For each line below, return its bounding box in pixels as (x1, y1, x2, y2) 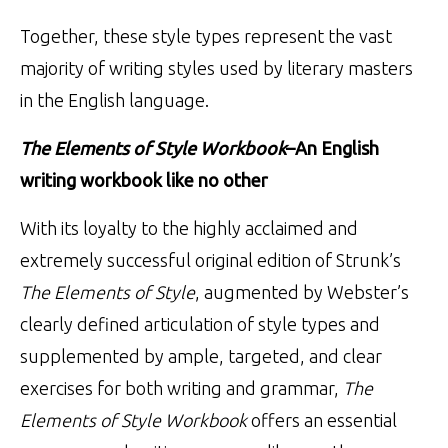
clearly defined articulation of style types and (20, 313, 380, 334)
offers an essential (251, 409, 397, 430)
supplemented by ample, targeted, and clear (20, 345, 382, 366)
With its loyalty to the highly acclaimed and (20, 217, 358, 238)
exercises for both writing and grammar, (20, 377, 343, 398)
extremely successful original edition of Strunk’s (20, 249, 401, 270)
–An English (286, 137, 379, 158)
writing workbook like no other (20, 169, 268, 190)
